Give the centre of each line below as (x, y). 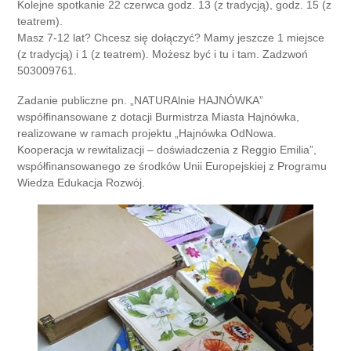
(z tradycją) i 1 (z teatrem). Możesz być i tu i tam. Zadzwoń (163, 54)
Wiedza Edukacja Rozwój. (81, 183)
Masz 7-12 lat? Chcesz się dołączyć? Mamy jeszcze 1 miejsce (171, 37)
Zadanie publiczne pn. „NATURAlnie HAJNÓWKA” (141, 101)
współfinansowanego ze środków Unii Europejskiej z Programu (172, 166)
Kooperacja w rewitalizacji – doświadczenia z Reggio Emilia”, (167, 150)
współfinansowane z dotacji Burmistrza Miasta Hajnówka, (159, 117)
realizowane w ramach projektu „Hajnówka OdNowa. (147, 134)
